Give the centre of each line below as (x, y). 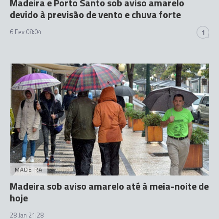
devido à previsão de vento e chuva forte (95, 14)
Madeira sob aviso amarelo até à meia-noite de (109, 186)
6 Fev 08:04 (25, 32)
